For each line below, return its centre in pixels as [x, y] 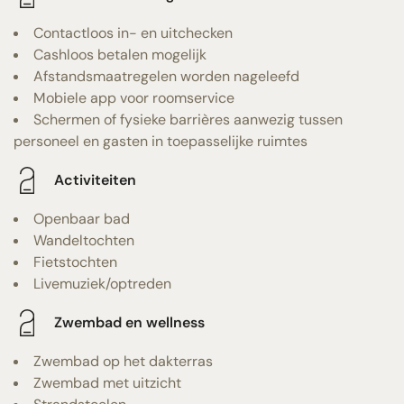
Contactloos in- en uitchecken [133, 32]
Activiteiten [95, 180]
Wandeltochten [84, 240]
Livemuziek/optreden [102, 283]
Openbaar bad [82, 218]
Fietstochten [75, 262]
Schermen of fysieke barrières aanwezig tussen [188, 119]
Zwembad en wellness [129, 323]
